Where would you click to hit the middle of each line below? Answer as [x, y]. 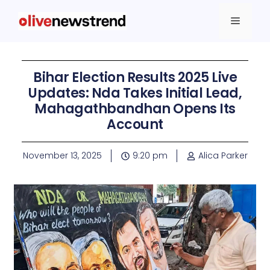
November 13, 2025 [62, 155]
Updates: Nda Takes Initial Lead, [135, 93]
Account [135, 124]
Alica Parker [223, 155]
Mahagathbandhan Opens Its [135, 109]
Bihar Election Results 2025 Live [135, 77]
